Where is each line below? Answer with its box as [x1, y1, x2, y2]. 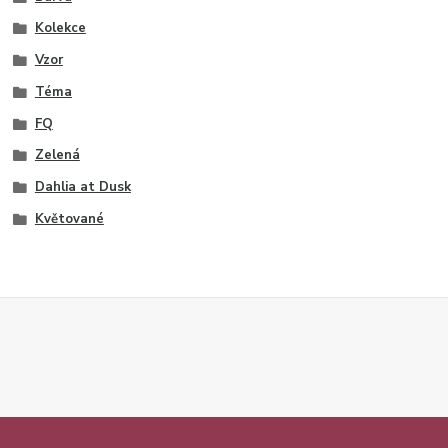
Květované [34, 209, 104, 228]
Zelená [34, 146, 80, 165]
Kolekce [34, 19, 86, 38]
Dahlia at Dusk [34, 178, 131, 197]
